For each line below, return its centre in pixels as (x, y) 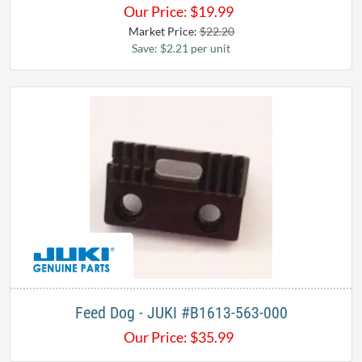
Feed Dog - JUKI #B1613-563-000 (181, 313)
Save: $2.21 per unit (181, 48)
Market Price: (164, 32)
